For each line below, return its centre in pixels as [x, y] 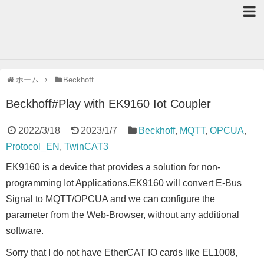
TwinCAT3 [86, 146]
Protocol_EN [33, 146]
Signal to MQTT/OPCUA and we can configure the [110, 199]
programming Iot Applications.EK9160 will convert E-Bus [124, 183]
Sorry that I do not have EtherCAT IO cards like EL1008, [124, 253]
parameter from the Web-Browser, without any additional [123, 215]
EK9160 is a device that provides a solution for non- [113, 167]
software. [25, 231]
